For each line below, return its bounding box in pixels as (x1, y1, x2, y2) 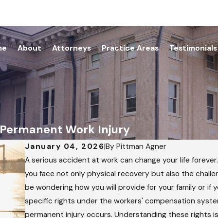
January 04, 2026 (25, 141, 105, 151)
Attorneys (52, 43, 91, 53)
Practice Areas (102, 43, 159, 53)
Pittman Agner (116, 141, 167, 151)
